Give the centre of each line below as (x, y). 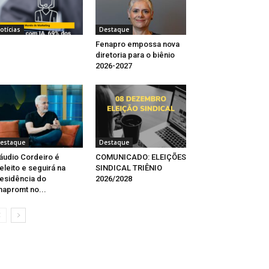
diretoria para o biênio (135, 55)
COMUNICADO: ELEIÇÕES (141, 157)
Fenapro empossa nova (137, 44)
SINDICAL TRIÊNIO (128, 168)
